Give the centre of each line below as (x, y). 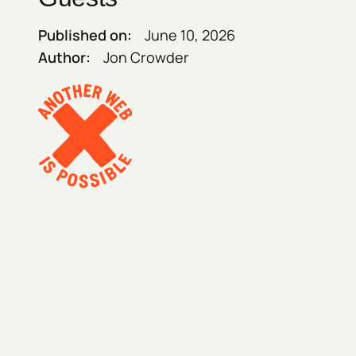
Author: (64, 57)
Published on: (85, 35)
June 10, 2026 (190, 35)
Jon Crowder (146, 57)
